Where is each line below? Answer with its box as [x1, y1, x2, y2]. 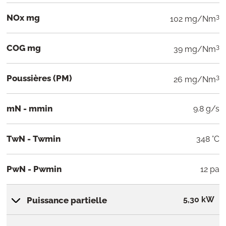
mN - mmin [7, 103, 52, 114]
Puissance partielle [27, 195, 107, 206]
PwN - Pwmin [7, 164, 62, 175]
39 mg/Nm [174, 44, 216, 54]
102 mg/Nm [170, 14, 216, 24]
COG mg [7, 43, 41, 53]
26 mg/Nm [174, 75, 216, 85]
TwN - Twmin [7, 134, 61, 144]
